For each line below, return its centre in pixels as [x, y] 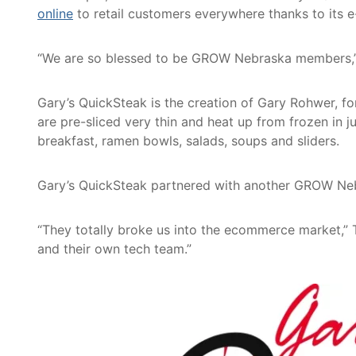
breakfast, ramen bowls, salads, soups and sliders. [188, 141]
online [55, 14]
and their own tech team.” [114, 249]
